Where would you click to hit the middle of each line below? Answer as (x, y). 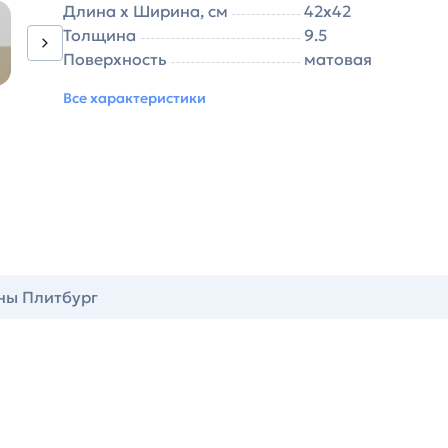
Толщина (99, 35)
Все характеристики (134, 98)
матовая (338, 59)
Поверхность (115, 59)
